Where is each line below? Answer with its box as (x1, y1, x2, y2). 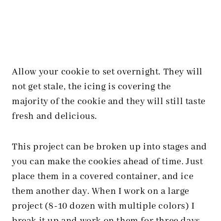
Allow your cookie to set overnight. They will (12, 66, 203, 78)
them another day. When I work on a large (12, 185, 190, 198)
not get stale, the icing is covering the (12, 81, 172, 93)
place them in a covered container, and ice (12, 171, 194, 183)
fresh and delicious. (12, 110, 98, 123)
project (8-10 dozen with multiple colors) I (12, 200, 195, 213)
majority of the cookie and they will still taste (12, 96, 206, 108)
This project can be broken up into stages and (12, 141, 208, 153)
